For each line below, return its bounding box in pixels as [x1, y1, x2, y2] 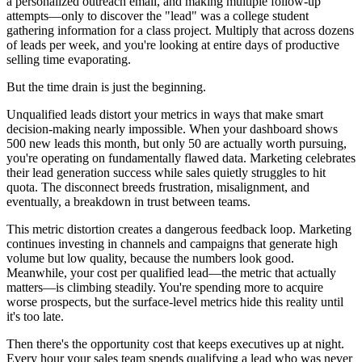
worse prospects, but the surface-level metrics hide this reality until [6, 294, 343, 309]
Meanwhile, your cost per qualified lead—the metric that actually [6, 265, 336, 280]
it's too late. [6, 309, 64, 323]
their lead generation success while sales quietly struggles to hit [6, 165, 326, 179]
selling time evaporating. [6, 52, 131, 66]
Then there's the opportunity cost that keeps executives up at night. [6, 336, 344, 351]
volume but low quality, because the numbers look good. [6, 250, 294, 265]
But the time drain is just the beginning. [6, 79, 206, 94]
